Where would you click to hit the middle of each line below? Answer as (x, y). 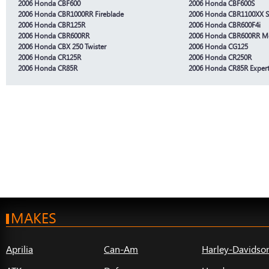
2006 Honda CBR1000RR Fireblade (71, 14)
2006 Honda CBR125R (52, 25)
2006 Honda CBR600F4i (225, 25)
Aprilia (20, 249)
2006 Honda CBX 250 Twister (62, 46)
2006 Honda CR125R (50, 57)
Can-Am (121, 249)
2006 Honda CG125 (218, 46)
